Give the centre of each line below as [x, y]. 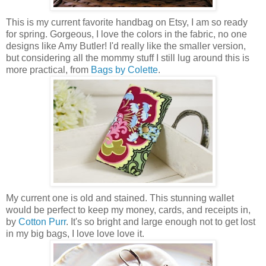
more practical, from [48, 70]
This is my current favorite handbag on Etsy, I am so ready [127, 23]
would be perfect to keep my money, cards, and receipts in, [128, 210]
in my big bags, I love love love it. [75, 234]
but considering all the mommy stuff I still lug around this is [128, 58]
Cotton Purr [42, 222]
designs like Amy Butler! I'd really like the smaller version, [126, 46]
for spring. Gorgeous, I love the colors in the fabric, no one [126, 34]
